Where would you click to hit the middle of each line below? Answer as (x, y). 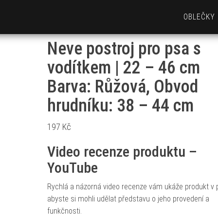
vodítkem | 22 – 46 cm (123, 68)
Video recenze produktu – (122, 152)
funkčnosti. (64, 211)
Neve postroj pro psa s (124, 49)
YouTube (72, 168)
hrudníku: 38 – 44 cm (120, 106)
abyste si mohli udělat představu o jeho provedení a (128, 199)
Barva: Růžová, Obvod (122, 87)
